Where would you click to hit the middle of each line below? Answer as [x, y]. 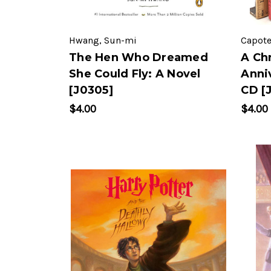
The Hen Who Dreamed [139, 58]
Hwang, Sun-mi [103, 41]
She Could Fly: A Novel [135, 74]
